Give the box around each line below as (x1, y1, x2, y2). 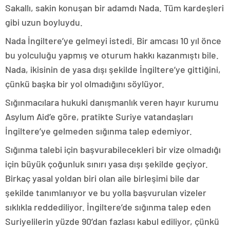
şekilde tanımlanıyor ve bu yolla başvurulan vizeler (5, 187, 206, 198)
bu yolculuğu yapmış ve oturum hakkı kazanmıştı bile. (5, 49, 219, 61)
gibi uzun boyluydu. (5, 16, 83, 28)
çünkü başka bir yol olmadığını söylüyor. (5, 78, 164, 89)
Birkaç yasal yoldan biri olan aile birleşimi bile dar (5, 172, 200, 184)
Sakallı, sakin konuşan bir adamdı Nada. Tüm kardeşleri (5, 2, 224, 13)
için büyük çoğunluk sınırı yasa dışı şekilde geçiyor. (5, 158, 208, 169)
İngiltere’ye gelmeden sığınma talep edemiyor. (5, 125, 192, 137)
